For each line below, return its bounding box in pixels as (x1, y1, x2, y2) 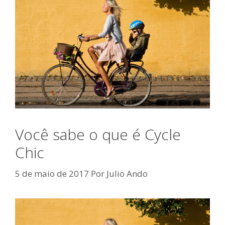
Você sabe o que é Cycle (15, 124, 181, 145)
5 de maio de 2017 (15, 167, 89, 179)
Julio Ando (106, 167, 148, 179)
